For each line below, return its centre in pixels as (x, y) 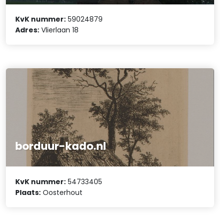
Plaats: (28, 192)
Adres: (27, 30)
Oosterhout (62, 192)
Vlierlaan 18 (59, 30)
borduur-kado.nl (61, 146)
